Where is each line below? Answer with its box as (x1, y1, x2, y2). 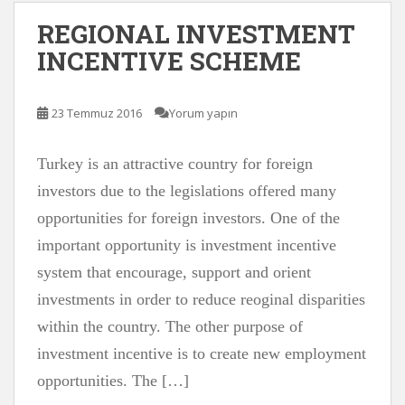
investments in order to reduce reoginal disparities (37, 290, 365, 308)
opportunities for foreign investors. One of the (37, 209, 340, 227)
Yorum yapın (169, 105, 238, 121)
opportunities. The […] (37, 372, 189, 390)
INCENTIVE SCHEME (37, 44, 301, 78)
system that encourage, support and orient (37, 263, 311, 281)
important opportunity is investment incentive (37, 236, 336, 254)
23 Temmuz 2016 (52, 105, 142, 121)
